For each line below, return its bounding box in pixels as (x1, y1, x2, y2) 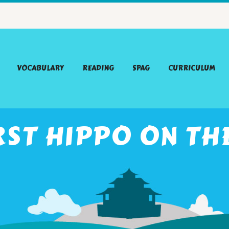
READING (82, 63, 114, 74)
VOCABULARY (17, 63, 64, 74)
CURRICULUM (168, 63, 215, 74)
